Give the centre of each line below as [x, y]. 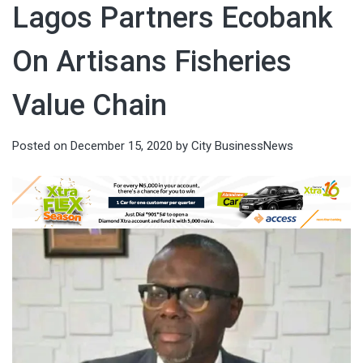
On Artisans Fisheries [152, 62]
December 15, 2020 [122, 146]
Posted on [41, 146]
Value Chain [90, 106]
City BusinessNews [242, 146]
